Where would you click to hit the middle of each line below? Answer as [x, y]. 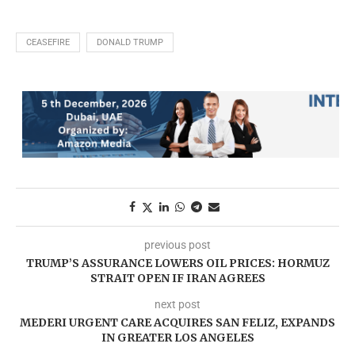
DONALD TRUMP [130, 42]
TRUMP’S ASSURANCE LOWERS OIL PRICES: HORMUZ [177, 263]
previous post [177, 244]
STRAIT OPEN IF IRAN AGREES [177, 278]
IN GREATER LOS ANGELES [177, 337]
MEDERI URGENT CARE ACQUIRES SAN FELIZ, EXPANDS [177, 322]
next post [177, 304]
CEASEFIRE [48, 42]
